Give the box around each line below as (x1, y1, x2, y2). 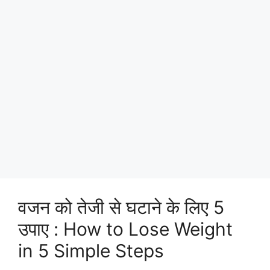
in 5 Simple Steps (18, 240, 164, 262)
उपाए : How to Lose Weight (18, 218, 233, 240)
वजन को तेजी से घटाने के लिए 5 (18, 196, 224, 218)
